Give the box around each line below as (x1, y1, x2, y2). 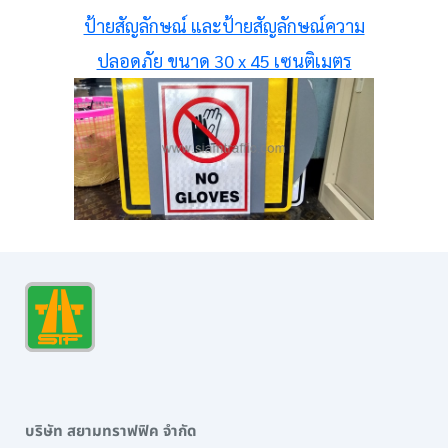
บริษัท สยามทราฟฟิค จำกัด (25, 420, 197, 444)
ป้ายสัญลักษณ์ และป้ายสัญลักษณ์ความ (83, 14, 365, 38)
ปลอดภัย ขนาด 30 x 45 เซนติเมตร (96, 49, 352, 73)
